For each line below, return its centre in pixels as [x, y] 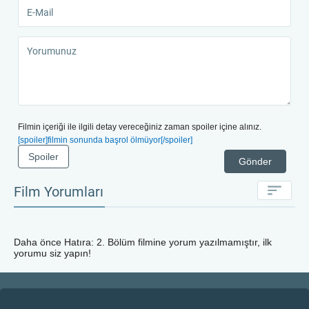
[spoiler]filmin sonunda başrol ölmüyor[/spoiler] [105, 140]
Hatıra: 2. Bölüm [100, 242]
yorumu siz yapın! [52, 253]
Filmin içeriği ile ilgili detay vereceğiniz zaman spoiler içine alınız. [140, 127]
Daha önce [39, 242]
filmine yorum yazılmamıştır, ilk [203, 242]
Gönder [255, 161]
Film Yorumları [59, 191]
